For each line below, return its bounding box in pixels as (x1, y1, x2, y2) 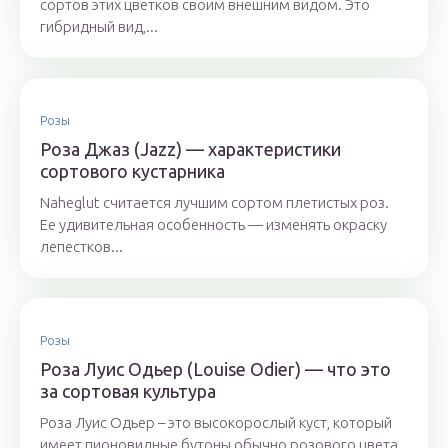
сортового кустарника (40, 161, 225, 181)
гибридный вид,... (40, 18, 158, 35)
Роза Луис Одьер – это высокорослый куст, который (40, 414, 392, 431)
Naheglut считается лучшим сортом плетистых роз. (40, 194, 389, 211)
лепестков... (40, 238, 123, 255)
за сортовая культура (40, 381, 216, 401)
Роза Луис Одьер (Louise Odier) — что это (40, 359, 391, 379)
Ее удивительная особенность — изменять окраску (40, 216, 387, 233)
